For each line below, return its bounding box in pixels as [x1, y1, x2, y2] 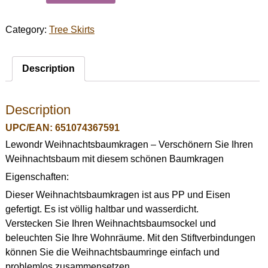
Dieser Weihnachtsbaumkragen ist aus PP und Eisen [5, 190, 230, 200]
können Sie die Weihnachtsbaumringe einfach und [5, 247, 220, 257]
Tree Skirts [48, 25, 95, 35]
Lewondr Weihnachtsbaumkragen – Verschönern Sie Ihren [5, 139, 253, 150]
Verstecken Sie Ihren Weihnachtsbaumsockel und [5, 218, 216, 229]
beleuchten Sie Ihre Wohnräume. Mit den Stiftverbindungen [5, 233, 255, 243]
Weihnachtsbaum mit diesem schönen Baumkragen [5, 154, 224, 164]
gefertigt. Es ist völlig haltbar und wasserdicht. [5, 204, 199, 214]
